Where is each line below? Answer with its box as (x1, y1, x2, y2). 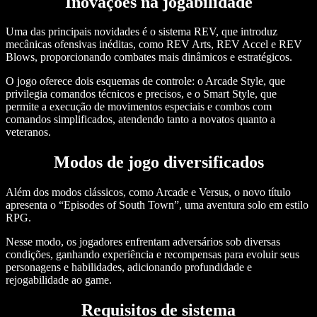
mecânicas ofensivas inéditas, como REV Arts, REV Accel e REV (6, 38, 302, 51)
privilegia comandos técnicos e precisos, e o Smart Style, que (6, 88, 277, 100)
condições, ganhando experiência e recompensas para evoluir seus (6, 248, 299, 261)
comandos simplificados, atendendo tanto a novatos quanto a (6, 113, 275, 126)
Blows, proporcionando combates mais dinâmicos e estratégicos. (6, 51, 292, 64)
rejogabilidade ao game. (6, 274, 112, 287)
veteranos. (6, 126, 51, 139)
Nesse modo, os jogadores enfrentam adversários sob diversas (6, 236, 280, 248)
